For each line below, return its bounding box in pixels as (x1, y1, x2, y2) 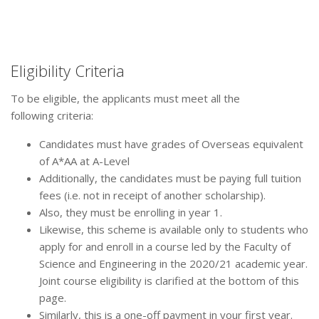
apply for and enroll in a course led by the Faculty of (39, 239, 291, 254)
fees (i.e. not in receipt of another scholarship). (39, 188, 266, 203)
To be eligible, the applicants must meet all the (11, 91, 240, 106)
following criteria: (11, 108, 93, 123)
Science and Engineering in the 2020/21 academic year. (39, 256, 308, 271)
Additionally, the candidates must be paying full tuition (39, 171, 301, 186)
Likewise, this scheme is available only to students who (39, 222, 308, 237)
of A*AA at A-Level (39, 154, 130, 169)
